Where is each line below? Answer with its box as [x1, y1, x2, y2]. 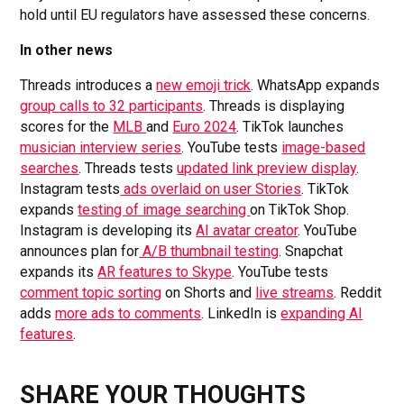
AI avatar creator [196, 221, 298, 239]
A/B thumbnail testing [139, 242, 280, 260]
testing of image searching [78, 200, 251, 218]
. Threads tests [78, 159, 178, 177]
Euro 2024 [172, 117, 237, 135]
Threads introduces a [20, 76, 157, 94]
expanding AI [280, 304, 363, 322]
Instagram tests [20, 179, 121, 197]
